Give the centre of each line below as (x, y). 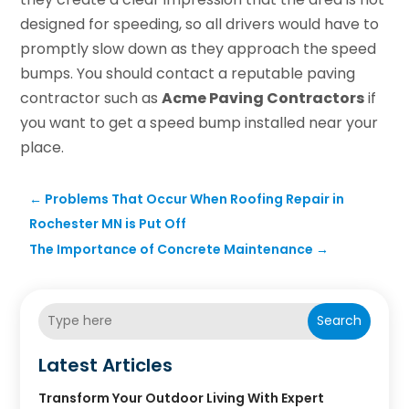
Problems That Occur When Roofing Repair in (195, 199)
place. (42, 147)
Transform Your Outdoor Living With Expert (182, 398)
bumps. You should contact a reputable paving (188, 73)
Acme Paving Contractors (263, 98)
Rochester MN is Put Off (108, 223)
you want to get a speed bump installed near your (199, 122)
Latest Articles (106, 365)
